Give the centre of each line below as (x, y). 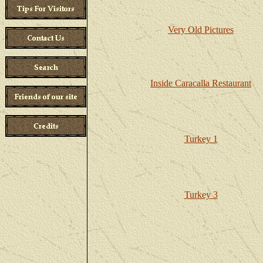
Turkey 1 (201, 139)
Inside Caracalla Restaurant (201, 83)
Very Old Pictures (201, 30)
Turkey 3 (201, 195)
